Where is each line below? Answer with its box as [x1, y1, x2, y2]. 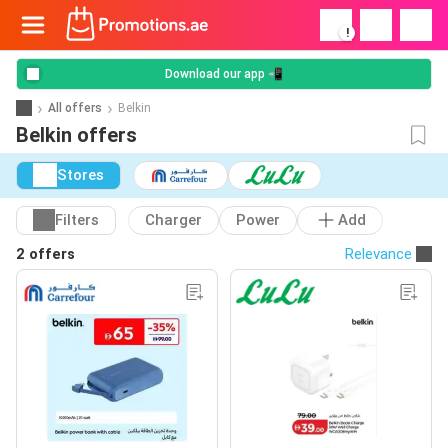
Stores [57, 166, 104, 185]
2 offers [16, 244, 75, 263]
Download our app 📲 [165, 67, 283, 81]
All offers [48, 100, 102, 115]
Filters [55, 211, 99, 230]
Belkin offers [16, 123, 137, 147]
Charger [145, 211, 202, 230]
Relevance [345, 244, 412, 263]
